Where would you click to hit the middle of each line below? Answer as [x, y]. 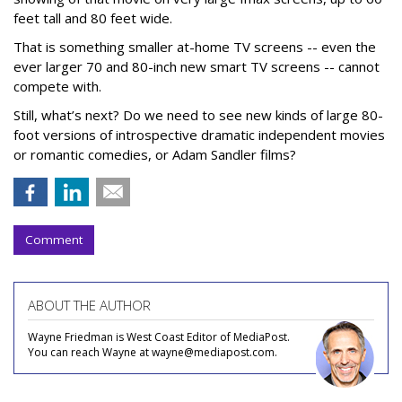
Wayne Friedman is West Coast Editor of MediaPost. [159, 337]
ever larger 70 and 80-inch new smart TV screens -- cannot [197, 66]
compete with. [57, 86]
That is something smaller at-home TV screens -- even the [195, 47]
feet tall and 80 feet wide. [93, 18]
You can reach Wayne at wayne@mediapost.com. [153, 352]
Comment [54, 240]
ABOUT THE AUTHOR [89, 305]
